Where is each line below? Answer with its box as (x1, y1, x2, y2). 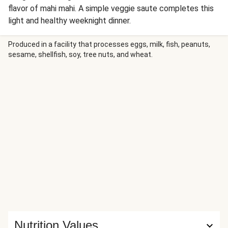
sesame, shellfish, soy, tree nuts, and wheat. (8, 50, 153, 59)
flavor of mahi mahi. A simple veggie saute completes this (8, 4, 214, 13)
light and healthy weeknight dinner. (8, 16, 131, 25)
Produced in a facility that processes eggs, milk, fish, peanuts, (8, 40, 210, 48)
